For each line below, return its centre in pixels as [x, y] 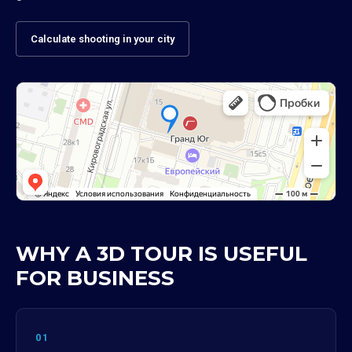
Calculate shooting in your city [103, 39]
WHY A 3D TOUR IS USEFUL [161, 254]
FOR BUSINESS [95, 278]
